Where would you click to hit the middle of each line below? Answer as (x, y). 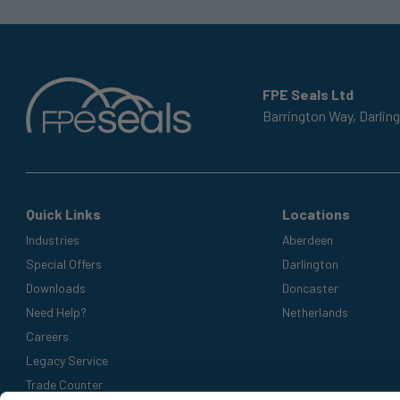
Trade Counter (65, 384)
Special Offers (64, 263)
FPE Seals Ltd (308, 94)
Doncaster (310, 287)
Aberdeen (307, 239)
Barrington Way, (310, 115)
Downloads (56, 287)
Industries (53, 239)
